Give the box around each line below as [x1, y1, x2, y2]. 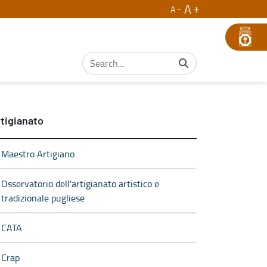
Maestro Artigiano [1, 147, 74, 160]
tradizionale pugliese [1, 191, 85, 204]
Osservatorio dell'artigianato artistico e [1, 176, 159, 190]
